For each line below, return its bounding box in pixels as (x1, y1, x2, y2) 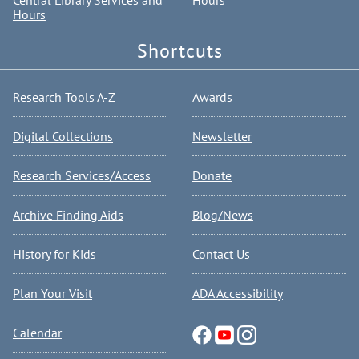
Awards (192, 89, 232, 105)
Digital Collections (13, 128, 113, 144)
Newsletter (192, 128, 252, 144)
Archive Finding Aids (13, 207, 123, 223)
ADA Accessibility (192, 285, 283, 301)
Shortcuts (136, 38, 223, 63)
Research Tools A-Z (13, 89, 115, 105)
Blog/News (192, 207, 253, 223)
